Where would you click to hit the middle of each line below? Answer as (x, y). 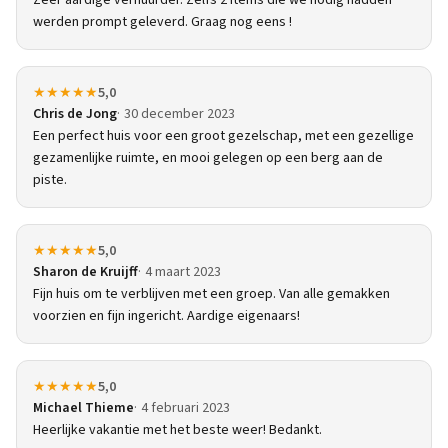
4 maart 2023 (183, 272)
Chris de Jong (75, 114)
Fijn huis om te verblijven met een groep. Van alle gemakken (211, 294)
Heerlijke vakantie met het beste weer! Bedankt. (177, 430)
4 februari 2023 (185, 408)
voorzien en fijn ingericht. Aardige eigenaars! (166, 316)
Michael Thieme (83, 408)
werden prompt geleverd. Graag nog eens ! (162, 22)
